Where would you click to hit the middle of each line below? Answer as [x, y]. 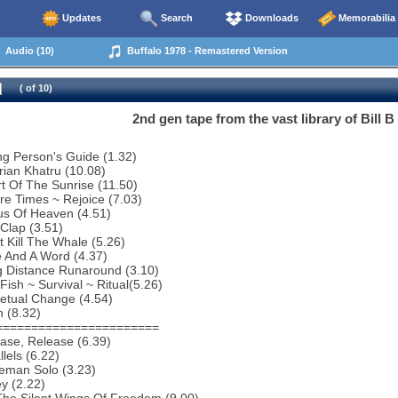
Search [175, 17]
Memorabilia [366, 17]
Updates [80, 17]
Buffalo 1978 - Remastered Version [205, 50]
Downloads [271, 17]
